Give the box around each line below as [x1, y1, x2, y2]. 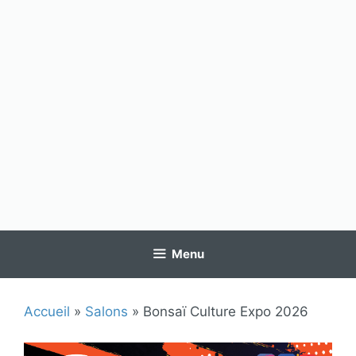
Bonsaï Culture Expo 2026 [143, 304, 308, 319]
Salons [85, 304, 128, 319]
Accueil [24, 304, 70, 319]
